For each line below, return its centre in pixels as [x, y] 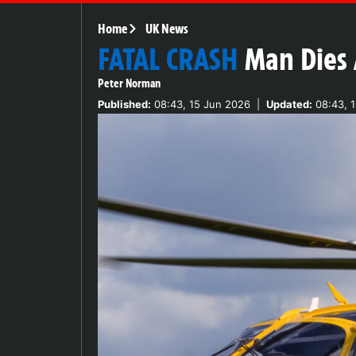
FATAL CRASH [168, 59]
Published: [124, 104]
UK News [166, 28]
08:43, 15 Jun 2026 [201, 104]
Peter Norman [129, 83]
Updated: [289, 104]
